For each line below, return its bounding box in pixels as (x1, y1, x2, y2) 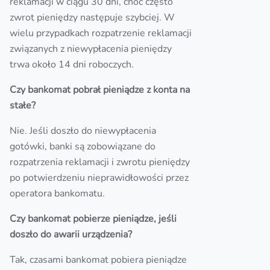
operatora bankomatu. (10, 187, 105, 200)
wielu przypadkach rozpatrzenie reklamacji (10, 27, 192, 40)
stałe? (10, 99, 36, 112)
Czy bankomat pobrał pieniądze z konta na (10, 83, 190, 96)
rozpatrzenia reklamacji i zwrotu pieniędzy (10, 155, 190, 169)
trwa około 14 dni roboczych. (10, 58, 134, 71)
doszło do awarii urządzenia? (10, 228, 132, 241)
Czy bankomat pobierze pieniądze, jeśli (10, 212, 177, 225)
